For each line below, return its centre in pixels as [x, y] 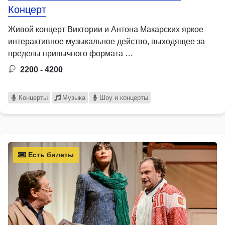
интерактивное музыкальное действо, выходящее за [106, 41]
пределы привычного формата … [71, 53]
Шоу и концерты [124, 97]
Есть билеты [50, 154]
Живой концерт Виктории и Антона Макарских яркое [106, 29]
